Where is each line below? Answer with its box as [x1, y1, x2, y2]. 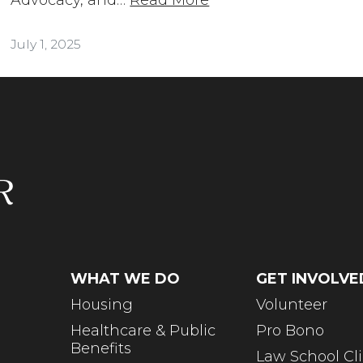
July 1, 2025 [11, 36, 82, 52]
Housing [70, 295, 134, 314]
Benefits [70, 339, 132, 357]
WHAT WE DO [70, 269, 181, 288]
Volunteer [255, 295, 327, 314]
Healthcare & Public [70, 321, 216, 340]
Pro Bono [255, 321, 324, 340]
